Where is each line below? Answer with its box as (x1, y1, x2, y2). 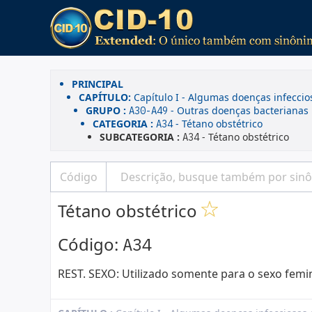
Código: (58, 233, 123, 256)
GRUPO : (86, 104, 129, 117)
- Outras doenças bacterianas (168, 104, 309, 117)
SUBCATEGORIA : (100, 130, 182, 143)
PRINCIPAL (72, 77, 123, 91)
